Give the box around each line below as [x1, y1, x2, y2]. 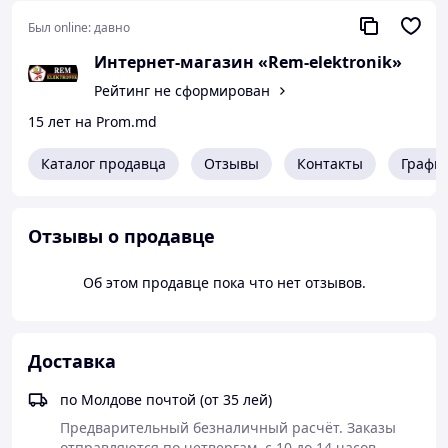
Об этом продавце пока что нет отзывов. [82, 272, 366, 292]
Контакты [297, 153, 363, 173]
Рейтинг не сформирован [94, 81, 270, 101]
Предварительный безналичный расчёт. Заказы [60, 417, 396, 437]
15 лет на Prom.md [28, 111, 157, 131]
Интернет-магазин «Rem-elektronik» [94, 51, 402, 74]
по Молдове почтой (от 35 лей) [60, 389, 272, 409]
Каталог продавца [41, 153, 166, 173]
